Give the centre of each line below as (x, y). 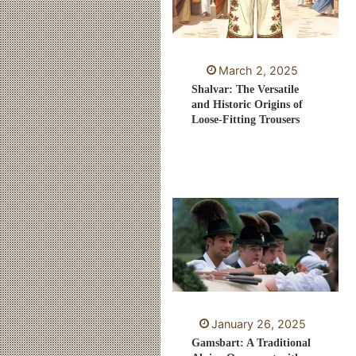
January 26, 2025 (258, 324)
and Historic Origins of (248, 105)
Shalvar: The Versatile (246, 90)
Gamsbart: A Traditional (252, 343)
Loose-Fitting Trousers (246, 120)
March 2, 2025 (259, 71)
